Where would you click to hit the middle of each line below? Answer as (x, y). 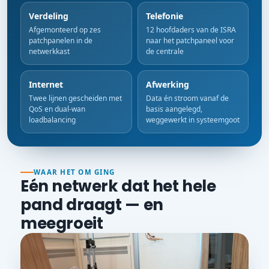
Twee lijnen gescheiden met (75, 98)
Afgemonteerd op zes (65, 29)
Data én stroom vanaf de (187, 98)
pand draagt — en (92, 205)
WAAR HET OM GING (74, 172)
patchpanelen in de (61, 40)
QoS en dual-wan (57, 109)
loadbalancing (52, 119)
